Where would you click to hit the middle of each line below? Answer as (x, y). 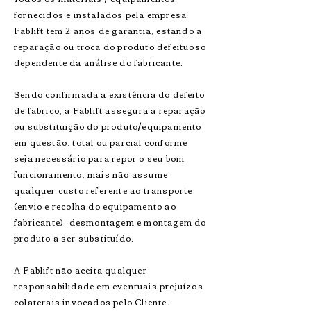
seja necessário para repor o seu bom (100, 158)
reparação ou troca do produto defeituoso (110, 46)
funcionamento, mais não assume (91, 174)
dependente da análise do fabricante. (99, 62)
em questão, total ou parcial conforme (101, 142)
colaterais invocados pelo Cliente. (92, 302)
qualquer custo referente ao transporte (103, 190)
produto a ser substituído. (74, 238)
